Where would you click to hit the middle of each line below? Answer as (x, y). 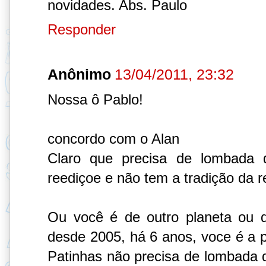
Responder (82, 29)
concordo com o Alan (113, 138)
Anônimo (79, 74)
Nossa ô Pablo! (95, 99)
